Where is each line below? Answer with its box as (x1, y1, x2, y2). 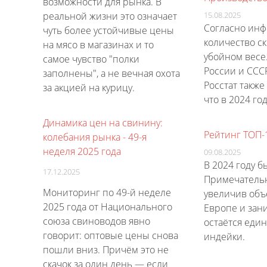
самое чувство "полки (43, 52, 139, 66)
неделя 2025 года (43, 145, 121, 159)
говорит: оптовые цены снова (43, 229, 178, 243)
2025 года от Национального (43, 200, 172, 214)
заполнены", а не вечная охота (43, 67, 180, 80)
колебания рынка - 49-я (43, 131, 147, 144)
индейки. (204, 229, 245, 243)
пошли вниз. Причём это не (43, 243, 169, 257)
